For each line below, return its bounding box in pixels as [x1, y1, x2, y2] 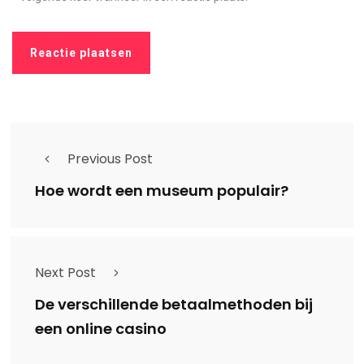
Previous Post [67, 149, 153, 168]
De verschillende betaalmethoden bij [35, 294, 313, 315]
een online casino [35, 318, 167, 340]
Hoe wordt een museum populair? [35, 180, 288, 201]
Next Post [35, 262, 96, 282]
